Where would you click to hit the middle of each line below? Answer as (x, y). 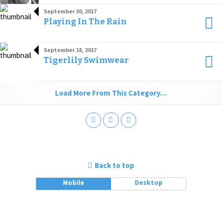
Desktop (148, 183)
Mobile (73, 183)
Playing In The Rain (85, 21)
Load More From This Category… (111, 93)
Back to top (114, 166)
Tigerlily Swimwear (86, 60)
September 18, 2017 (70, 50)
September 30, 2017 (70, 11)
